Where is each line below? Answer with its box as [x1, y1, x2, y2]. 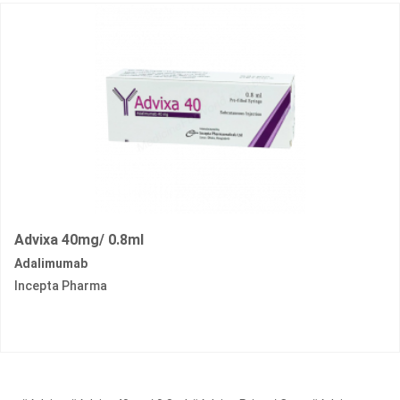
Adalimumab [14, 256, 87, 271]
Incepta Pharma [14, 279, 107, 294]
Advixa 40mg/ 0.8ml [14, 231, 144, 249]
